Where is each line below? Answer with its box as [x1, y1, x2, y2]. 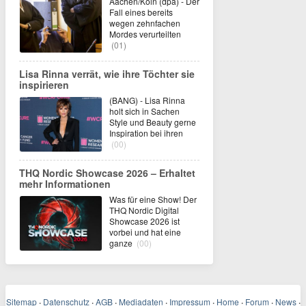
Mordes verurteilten [109, 28, 181, 40]
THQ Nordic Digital [109, 204, 179, 216]
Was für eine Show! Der [109, 193, 197, 205]
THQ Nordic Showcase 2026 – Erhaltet [19, 166, 195, 180]
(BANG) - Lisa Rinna [109, 94, 185, 106]
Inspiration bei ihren [109, 127, 183, 139]
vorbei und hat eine [109, 226, 181, 238]
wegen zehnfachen [109, 17, 180, 29]
